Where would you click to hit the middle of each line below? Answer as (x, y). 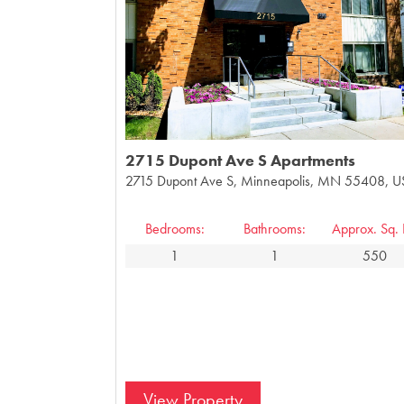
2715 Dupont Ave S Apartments (240, 160)
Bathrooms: (275, 228)
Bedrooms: (174, 228)
